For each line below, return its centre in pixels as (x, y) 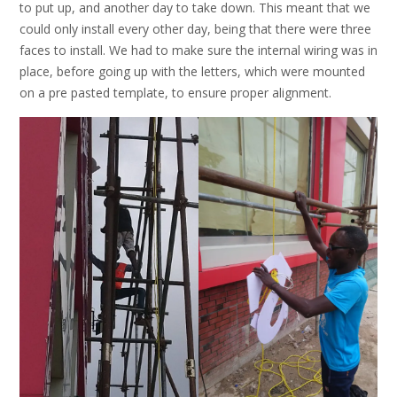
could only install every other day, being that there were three (195, 28)
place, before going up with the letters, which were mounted (192, 71)
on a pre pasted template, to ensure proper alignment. (175, 92)
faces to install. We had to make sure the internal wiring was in (198, 50)
